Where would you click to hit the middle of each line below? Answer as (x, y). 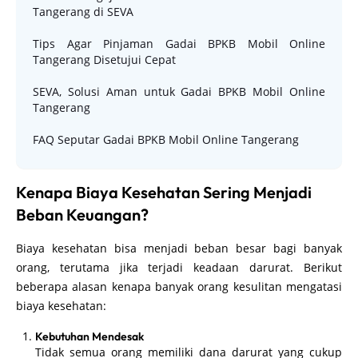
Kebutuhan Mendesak (89, 336)
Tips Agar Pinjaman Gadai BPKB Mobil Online (179, 43)
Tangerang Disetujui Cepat (104, 59)
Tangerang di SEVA (83, 11)
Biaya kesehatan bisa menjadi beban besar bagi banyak (179, 248)
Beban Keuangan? (82, 214)
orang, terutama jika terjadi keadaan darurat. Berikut (179, 267)
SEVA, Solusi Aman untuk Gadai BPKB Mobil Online (179, 91)
